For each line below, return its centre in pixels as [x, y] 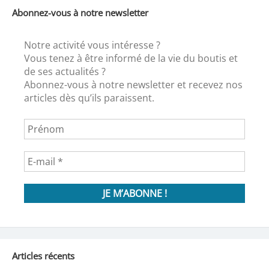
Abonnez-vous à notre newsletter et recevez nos [133, 84]
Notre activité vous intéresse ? [92, 45]
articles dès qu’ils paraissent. [89, 98]
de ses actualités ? [65, 71]
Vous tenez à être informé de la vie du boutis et [131, 58]
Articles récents [43, 255]
